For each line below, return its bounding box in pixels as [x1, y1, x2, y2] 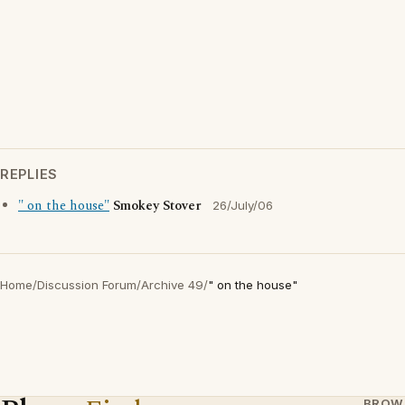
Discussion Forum [37, 278, 137, 292]
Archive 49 [141, 278, 203, 292]
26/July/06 [212, 198, 273, 212]
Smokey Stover [113, 196, 202, 216]
